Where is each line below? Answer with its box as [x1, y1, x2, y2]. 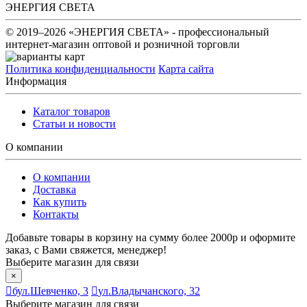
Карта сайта [158, 62, 214, 75]
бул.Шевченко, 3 [12, 284, 88, 297]
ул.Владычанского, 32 [98, 284, 200, 297]
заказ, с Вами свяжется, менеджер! [5, 243, 167, 256]
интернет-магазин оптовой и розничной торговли [5, 38, 240, 50]
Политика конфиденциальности [5, 62, 156, 75]
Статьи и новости [33, 117, 116, 130]
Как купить [33, 195, 86, 208]
